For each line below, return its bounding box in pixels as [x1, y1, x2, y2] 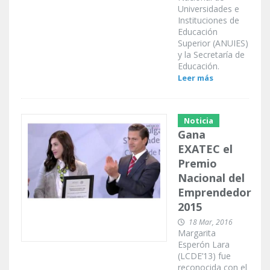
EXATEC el [178, 142, 233, 157]
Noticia [184, 115, 213, 127]
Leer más [178, 72, 213, 84]
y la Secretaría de [178, 49, 245, 61]
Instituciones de [178, 14, 239, 27]
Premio [178, 156, 217, 171]
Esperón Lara [178, 239, 230, 251]
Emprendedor [178, 185, 251, 200]
